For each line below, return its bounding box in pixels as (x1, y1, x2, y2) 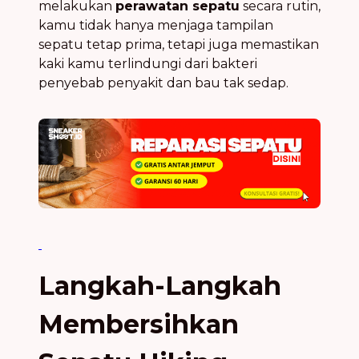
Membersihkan (38, 308, 239, 340)
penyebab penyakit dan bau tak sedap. (38, 75, 288, 91)
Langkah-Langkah (38, 269, 281, 301)
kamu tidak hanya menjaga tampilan (38, 17, 273, 33)
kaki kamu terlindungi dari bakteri (38, 55, 257, 71)
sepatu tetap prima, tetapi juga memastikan (38, 36, 319, 52)
